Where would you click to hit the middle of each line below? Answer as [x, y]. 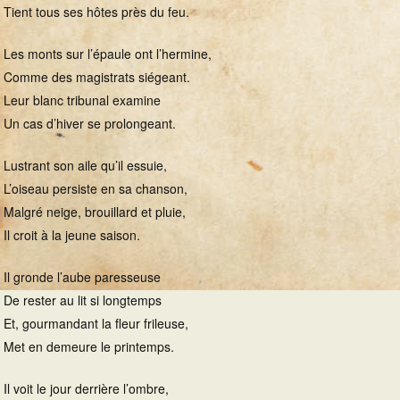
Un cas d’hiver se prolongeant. [90, 123]
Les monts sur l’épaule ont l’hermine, [108, 54]
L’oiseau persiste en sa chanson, [96, 188]
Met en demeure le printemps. [89, 346]
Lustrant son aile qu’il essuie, [85, 165]
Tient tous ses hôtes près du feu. [96, 12]
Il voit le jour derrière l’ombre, [86, 388]
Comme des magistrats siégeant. [97, 77]
